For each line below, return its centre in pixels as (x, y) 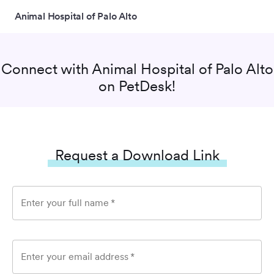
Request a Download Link (137, 155)
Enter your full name (65, 203)
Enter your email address (75, 257)
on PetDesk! (137, 86)
